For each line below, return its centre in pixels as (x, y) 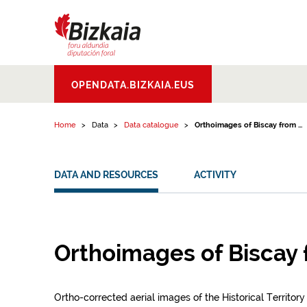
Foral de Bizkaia (95, 103)
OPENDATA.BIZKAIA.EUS (133, 85)
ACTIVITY (215, 175)
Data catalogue (151, 125)
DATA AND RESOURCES (106, 175)
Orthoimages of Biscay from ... (248, 125)
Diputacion (136, 90)
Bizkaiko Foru (88, 76)
